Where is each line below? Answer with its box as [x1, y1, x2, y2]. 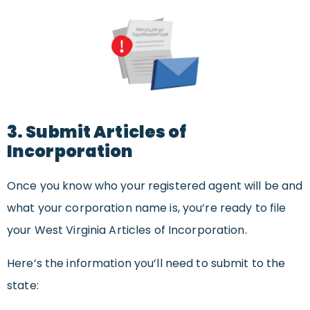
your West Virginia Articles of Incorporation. [7, 221, 247, 238]
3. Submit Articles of [7, 120, 187, 143]
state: [7, 277, 39, 293]
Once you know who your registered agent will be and [7, 177, 303, 194]
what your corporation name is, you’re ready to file [7, 199, 286, 216]
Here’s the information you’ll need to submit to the [7, 255, 286, 271]
